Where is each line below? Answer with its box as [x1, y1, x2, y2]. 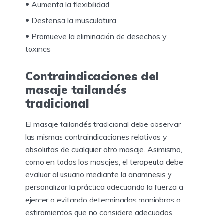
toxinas [25, 44, 51, 54]
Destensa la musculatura [31, 15, 116, 25]
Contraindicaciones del [25, 68, 159, 83]
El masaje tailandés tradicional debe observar [25, 119, 181, 129]
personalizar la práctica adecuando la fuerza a [25, 182, 183, 192]
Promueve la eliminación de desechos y [31, 31, 167, 41]
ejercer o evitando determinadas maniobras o [25, 195, 181, 205]
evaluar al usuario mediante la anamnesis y [25, 170, 172, 180]
